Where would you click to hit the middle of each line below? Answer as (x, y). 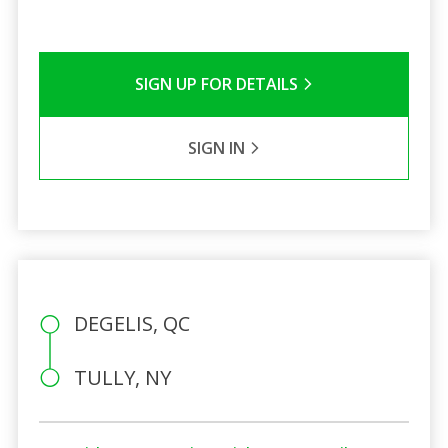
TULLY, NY (122, 377)
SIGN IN (218, 147)
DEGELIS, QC (131, 323)
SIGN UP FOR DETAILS (218, 83)
